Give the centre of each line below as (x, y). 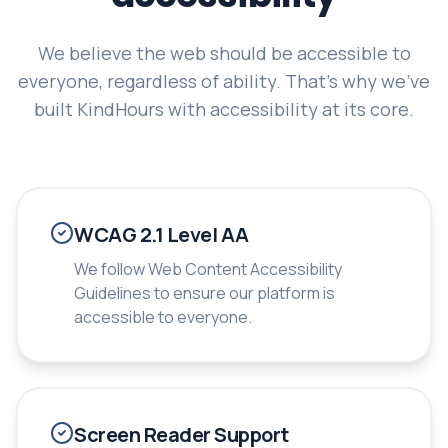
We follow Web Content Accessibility (208, 269)
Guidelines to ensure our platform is (204, 293)
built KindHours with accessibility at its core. (224, 109)
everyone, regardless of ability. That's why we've (224, 81)
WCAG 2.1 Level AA (161, 234)
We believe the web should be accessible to (224, 53)
